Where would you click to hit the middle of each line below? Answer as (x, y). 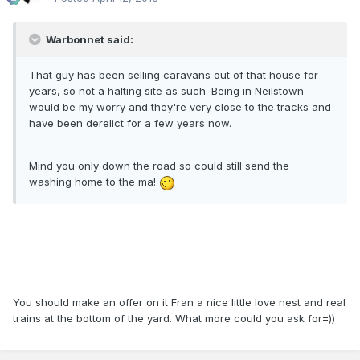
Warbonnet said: (88, 40)
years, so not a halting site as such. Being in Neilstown (166, 91)
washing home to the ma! (94, 182)
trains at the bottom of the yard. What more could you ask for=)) (174, 318)
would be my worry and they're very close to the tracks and (180, 107)
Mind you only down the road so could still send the (159, 166)
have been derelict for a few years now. (130, 123)
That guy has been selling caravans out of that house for (174, 75)
